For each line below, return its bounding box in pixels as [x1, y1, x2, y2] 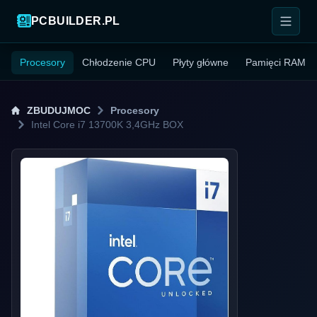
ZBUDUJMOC [27, 105, 91, 116]
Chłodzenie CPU [82, 57, 156, 68]
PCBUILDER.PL [31, 15, 120, 27]
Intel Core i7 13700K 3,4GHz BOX [31, 119, 183, 130]
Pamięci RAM [246, 57, 306, 68]
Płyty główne [173, 57, 229, 68]
